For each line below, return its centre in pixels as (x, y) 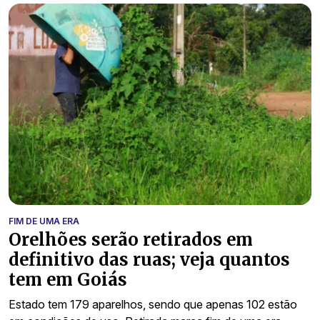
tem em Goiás (68, 280)
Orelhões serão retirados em (131, 240)
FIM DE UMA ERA (44, 221)
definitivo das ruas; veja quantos (149, 260)
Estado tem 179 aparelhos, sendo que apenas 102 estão (153, 305)
